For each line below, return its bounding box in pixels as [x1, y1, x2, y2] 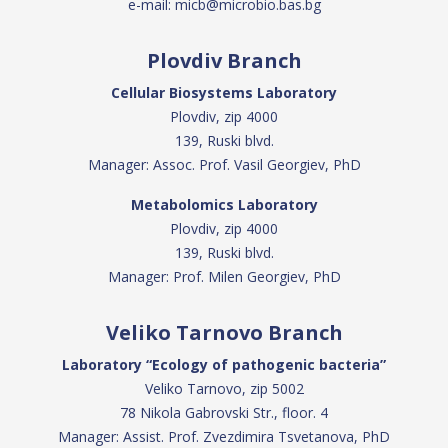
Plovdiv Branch [146, 47, 302, 74]
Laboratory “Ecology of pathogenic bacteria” [62, 355, 386, 374]
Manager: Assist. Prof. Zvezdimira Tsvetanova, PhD [58, 427, 390, 446]
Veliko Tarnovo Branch [105, 319, 343, 346]
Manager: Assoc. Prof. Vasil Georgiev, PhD [87, 155, 361, 174]
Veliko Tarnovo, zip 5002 [144, 379, 304, 398]
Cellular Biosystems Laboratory [111, 83, 337, 102]
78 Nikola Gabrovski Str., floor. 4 [120, 403, 328, 422]
